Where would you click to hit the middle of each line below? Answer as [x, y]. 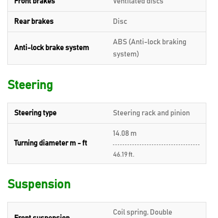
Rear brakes [34, 21]
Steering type [35, 113]
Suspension [39, 184]
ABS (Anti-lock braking [150, 42]
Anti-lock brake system [52, 48]
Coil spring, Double [143, 212]
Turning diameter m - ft [51, 143]
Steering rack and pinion [151, 113]
